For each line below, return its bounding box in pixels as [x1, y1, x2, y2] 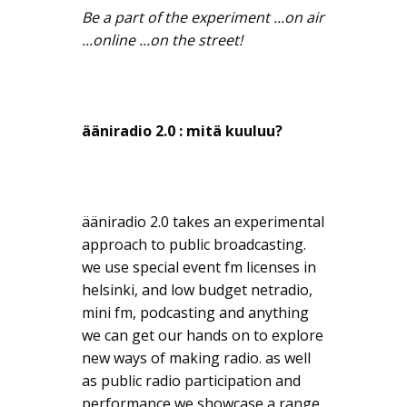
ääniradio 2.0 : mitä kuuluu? [82, 121, 283, 142]
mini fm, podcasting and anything [82, 303, 309, 323]
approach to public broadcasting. [82, 234, 306, 255]
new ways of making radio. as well [82, 348, 311, 369]
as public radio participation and [82, 371, 301, 392]
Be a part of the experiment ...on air [82, 7, 324, 28]
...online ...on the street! [82, 30, 243, 51]
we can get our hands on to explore [82, 325, 323, 346]
